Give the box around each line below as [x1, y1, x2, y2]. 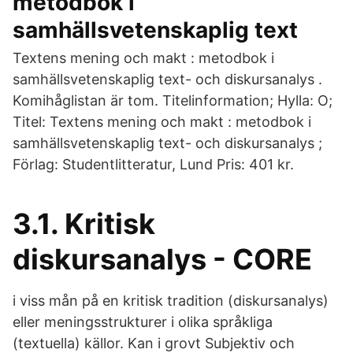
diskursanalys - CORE [13, 242, 312, 277]
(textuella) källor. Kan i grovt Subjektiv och [13, 335, 295, 351]
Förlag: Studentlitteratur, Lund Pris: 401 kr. [13, 156, 294, 173]
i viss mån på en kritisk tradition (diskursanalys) [13, 292, 329, 309]
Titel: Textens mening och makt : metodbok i [13, 113, 311, 130]
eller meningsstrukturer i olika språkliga [13, 314, 273, 330]
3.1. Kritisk [13, 206, 155, 241]
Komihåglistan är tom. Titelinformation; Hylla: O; [13, 92, 333, 109]
